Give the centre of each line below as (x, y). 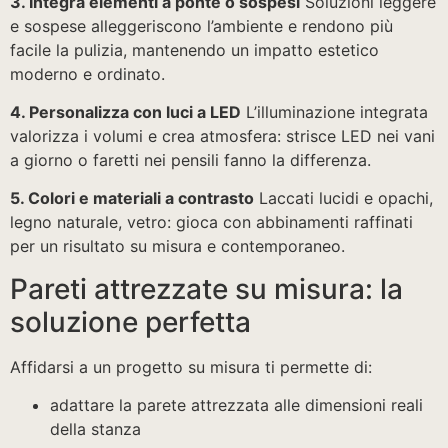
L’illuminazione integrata (334, 111)
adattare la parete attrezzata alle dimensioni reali (236, 405)
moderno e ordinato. (87, 73)
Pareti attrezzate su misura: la (206, 288)
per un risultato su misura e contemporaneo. (177, 246)
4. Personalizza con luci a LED (125, 111)
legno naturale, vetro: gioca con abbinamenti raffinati (211, 222)
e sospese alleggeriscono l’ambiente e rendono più (201, 25)
